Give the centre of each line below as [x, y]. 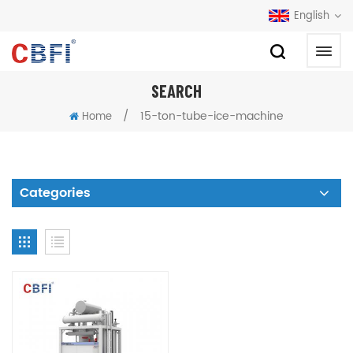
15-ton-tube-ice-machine [212, 116]
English [312, 16]
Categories [55, 193]
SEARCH [176, 91]
